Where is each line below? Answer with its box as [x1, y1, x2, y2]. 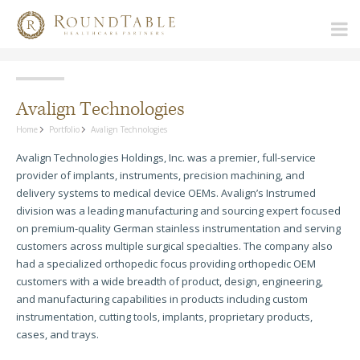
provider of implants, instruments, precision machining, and [16, 168, 305, 182]
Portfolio [49, 124, 80, 135]
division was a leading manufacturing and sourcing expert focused [16, 203, 341, 218]
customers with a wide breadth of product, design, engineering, [16, 274, 323, 288]
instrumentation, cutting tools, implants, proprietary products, [16, 309, 313, 324]
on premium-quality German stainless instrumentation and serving [16, 221, 341, 235]
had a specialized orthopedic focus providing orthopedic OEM [16, 256, 316, 271]
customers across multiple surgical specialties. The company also [16, 239, 333, 253]
